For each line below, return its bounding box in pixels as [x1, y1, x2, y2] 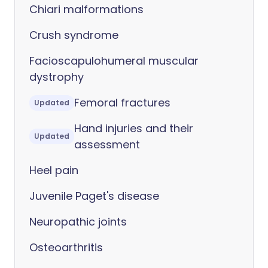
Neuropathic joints [29, 214, 127, 229]
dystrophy [29, 69, 84, 84]
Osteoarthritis [29, 240, 103, 255]
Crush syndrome [29, 28, 118, 42]
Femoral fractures [74, 95, 170, 110]
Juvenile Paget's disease [29, 188, 159, 203]
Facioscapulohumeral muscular [29, 53, 199, 68]
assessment [74, 137, 140, 152]
